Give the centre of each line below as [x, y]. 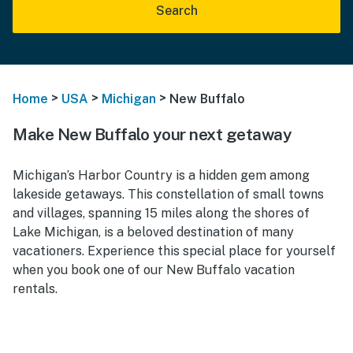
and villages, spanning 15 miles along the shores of [161, 213]
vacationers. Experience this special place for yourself [174, 251]
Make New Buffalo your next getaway [152, 134]
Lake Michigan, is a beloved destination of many [153, 232]
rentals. [35, 288]
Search [176, 11]
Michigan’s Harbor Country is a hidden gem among [161, 175]
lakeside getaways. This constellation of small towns [168, 194]
